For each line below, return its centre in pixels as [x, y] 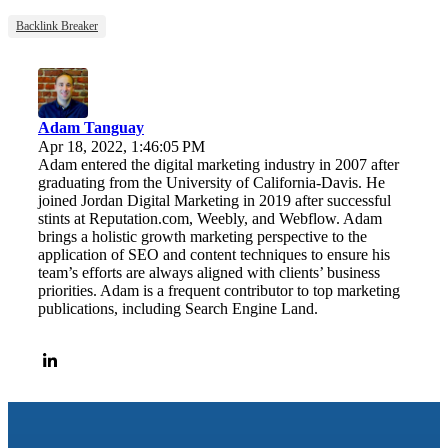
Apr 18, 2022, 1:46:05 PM [121, 146]
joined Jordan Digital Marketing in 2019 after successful [214, 200]
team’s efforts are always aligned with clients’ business [209, 272]
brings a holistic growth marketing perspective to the [202, 236]
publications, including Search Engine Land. [178, 308]
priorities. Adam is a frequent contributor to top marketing [219, 290]
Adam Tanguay [91, 127]
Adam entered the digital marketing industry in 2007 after [218, 164]
